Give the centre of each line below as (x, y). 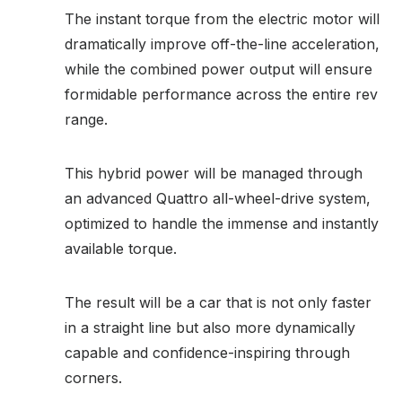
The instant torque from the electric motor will (222, 18)
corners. (93, 377)
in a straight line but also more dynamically (210, 327)
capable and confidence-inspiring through (207, 352)
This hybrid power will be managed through (214, 173)
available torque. (121, 248)
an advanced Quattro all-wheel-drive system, (218, 198)
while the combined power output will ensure (218, 69)
